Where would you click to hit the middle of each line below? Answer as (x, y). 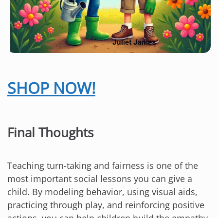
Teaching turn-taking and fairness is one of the (103, 166)
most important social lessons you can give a (100, 179)
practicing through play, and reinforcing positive (106, 205)
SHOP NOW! (51, 88)
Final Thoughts (50, 132)
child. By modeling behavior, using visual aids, (102, 192)
